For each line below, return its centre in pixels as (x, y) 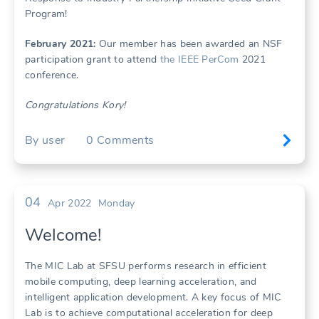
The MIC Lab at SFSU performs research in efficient (146, 266)
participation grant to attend (93, 59)
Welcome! (63, 235)
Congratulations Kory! (75, 105)
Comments (125, 140)
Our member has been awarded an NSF (189, 44)
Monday (116, 203)
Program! (46, 14)
